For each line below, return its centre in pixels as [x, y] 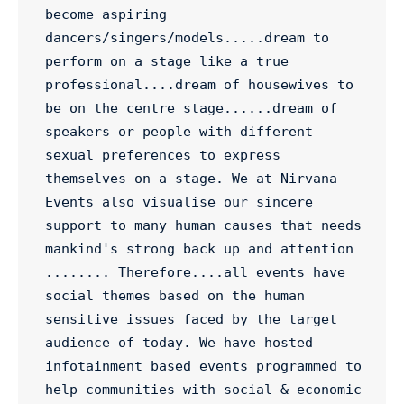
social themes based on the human [175, 296]
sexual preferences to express [163, 155]
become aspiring [106, 14]
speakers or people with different [179, 132]
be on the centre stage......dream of [191, 108]
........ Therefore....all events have [195, 272]
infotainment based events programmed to [203, 366]
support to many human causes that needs [203, 225]
